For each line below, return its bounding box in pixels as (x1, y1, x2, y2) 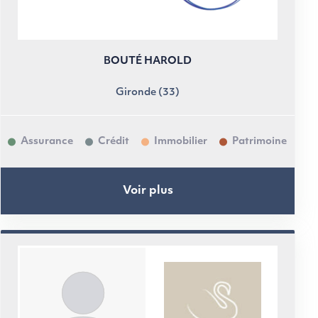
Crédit (98, 136, 129, 147)
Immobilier (154, 136, 207, 147)
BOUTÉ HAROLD (104, 56, 192, 67)
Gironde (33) (116, 87, 180, 98)
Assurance (21, 136, 73, 147)
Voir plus (122, 185, 173, 197)
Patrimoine (232, 136, 287, 147)
